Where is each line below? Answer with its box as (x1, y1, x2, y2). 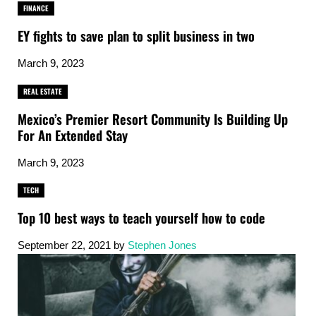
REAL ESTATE (23, 85, 62, 97)
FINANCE (23, 3, 49, 14)
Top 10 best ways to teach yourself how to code (17, 208, 265, 228)
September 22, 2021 (17, 239, 111, 251)
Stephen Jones (127, 239, 197, 251)
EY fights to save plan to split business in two (17, 26, 255, 46)
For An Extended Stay (17, 125, 128, 145)
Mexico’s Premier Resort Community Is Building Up (17, 109, 288, 128)
